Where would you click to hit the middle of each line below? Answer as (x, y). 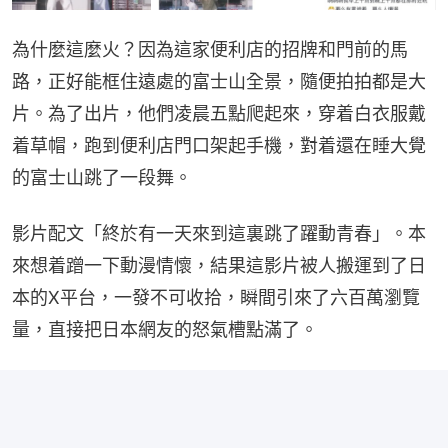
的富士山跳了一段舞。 (102, 177)
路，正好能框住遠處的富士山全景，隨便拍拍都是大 (219, 81)
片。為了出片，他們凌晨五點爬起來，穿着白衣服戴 (219, 113)
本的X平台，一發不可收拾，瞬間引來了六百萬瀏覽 (216, 297)
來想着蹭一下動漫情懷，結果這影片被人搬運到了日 (219, 265)
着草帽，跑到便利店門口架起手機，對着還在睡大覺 (219, 145)
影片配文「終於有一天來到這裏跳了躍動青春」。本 (219, 233)
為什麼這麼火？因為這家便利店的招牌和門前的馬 (210, 49)
